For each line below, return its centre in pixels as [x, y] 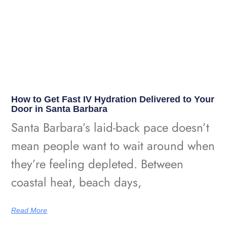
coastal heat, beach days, [77, 182]
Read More [29, 210]
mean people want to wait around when [113, 145]
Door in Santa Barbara [60, 109]
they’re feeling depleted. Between [98, 164]
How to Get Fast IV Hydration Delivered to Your [113, 99]
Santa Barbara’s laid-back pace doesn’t [110, 127]
